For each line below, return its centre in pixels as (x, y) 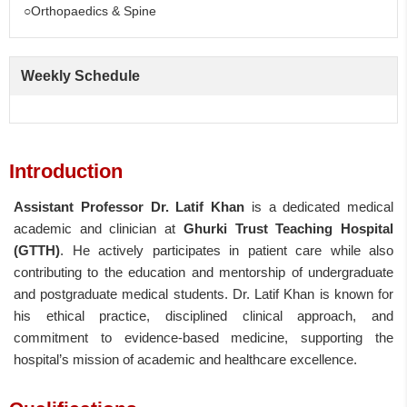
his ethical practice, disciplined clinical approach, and (203, 315)
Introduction (66, 171)
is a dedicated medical (319, 206)
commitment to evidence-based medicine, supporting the (203, 337)
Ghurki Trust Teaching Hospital (288, 228)
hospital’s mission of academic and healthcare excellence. (185, 359)
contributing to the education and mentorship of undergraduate (203, 272)
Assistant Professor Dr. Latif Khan (129, 206)
